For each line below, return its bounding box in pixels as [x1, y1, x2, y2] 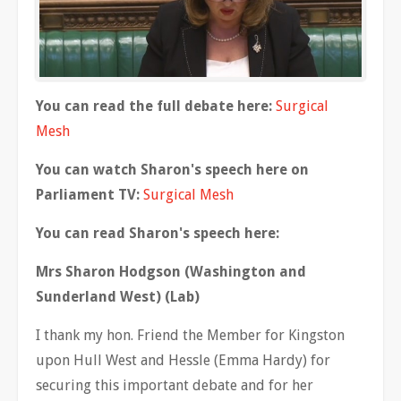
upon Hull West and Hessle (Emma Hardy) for [36, 351, 330, 369]
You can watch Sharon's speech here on [36, 160, 309, 178]
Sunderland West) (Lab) [36, 287, 200, 305]
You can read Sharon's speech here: [36, 224, 283, 242]
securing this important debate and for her [36, 376, 313, 394]
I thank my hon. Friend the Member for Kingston [36, 326, 345, 344]
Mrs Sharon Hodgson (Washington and [36, 262, 306, 280]
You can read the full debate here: [36, 97, 276, 115]
